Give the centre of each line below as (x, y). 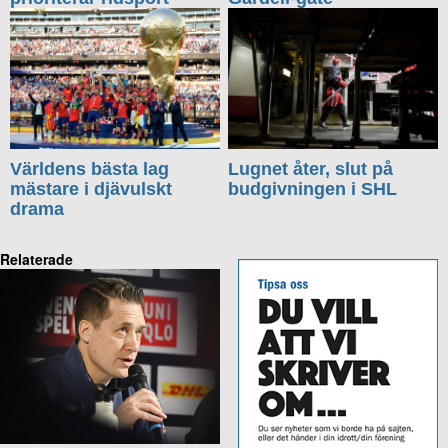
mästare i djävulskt (91, 189)
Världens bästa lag (89, 169)
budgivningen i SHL (313, 189)
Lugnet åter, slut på (311, 169)
